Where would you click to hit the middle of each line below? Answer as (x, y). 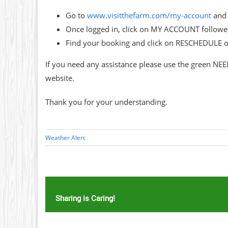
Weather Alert (65, 138)
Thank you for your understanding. (106, 102)
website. (60, 78)
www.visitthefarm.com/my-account (149, 16)
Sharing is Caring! (85, 198)
